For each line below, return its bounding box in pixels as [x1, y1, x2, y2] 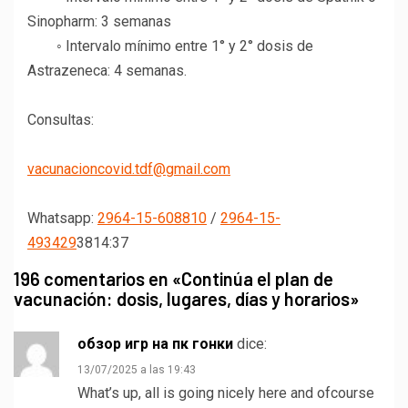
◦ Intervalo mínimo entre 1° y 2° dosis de [27, 37, 313, 56]
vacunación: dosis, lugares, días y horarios [14, 288, 350, 311]
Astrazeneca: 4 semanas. [27, 62, 187, 80]
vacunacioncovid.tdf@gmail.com [27, 160, 230, 178]
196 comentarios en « [14, 268, 181, 291]
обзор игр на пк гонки [77, 335, 233, 353]
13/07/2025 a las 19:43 [77, 363, 196, 377]
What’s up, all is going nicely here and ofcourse [77, 384, 374, 403]
